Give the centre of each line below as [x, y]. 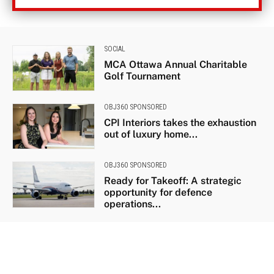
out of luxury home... [150, 134]
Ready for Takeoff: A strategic [172, 181]
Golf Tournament [142, 76]
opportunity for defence [158, 193]
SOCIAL [114, 49]
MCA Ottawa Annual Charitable [175, 64]
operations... [132, 204]
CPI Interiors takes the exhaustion [180, 122]
